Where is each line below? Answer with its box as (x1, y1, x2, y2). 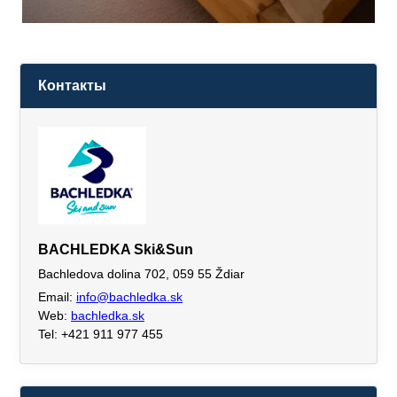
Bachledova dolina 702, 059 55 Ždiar (38, 267, 245, 282)
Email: (38, 290, 76, 305)
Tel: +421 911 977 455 (38, 327, 163, 342)
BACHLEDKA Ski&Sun (38, 242, 193, 258)
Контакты (38, 78, 106, 94)
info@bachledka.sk (76, 290, 183, 305)
